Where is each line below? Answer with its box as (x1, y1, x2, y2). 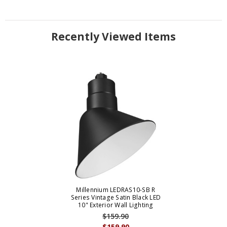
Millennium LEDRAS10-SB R (76, 185, 156, 195)
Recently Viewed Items (51, 29, 176, 44)
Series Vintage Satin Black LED (70, 193, 161, 202)
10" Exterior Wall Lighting (78, 201, 154, 210)
